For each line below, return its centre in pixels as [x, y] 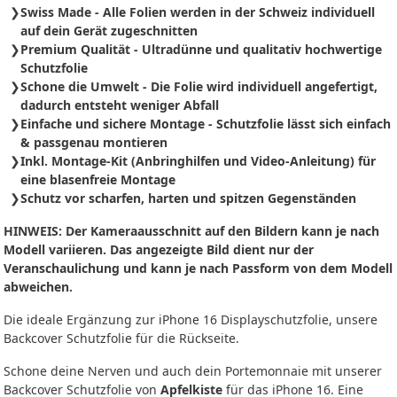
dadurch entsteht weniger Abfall [120, 105]
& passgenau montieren [94, 142]
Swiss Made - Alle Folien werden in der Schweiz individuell [198, 12]
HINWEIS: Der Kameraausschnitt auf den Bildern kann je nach [191, 230]
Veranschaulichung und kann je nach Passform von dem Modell [198, 268]
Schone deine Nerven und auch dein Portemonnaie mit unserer [193, 370]
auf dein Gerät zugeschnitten [109, 30]
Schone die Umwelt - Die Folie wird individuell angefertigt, [199, 86]
